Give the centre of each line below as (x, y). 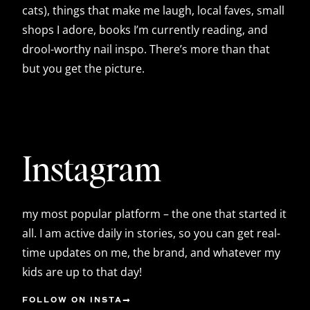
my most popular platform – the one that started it (154, 213)
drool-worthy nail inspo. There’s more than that (146, 49)
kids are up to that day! (82, 272)
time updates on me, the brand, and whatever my (151, 252)
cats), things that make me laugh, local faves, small (153, 10)
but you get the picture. (83, 68)
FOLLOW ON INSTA (72, 300)
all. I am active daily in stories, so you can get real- (151, 233)
